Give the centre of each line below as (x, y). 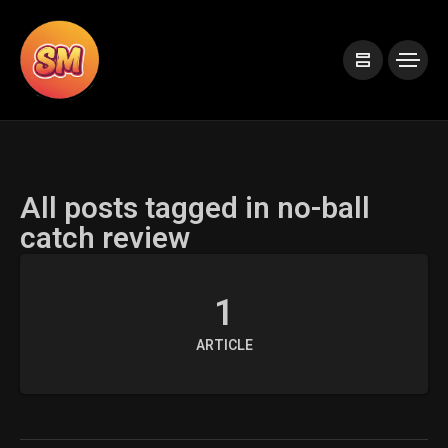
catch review (105, 239)
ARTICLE (224, 345)
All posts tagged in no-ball (195, 209)
